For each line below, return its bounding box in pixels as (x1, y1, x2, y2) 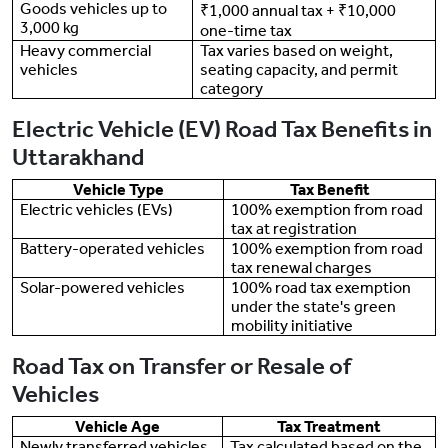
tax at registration (231, 219, 358, 239)
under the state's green (231, 297, 397, 317)
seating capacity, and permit (200, 60, 399, 80)
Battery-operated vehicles (20, 239, 206, 259)
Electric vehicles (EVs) (20, 200, 174, 220)
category (200, 79, 264, 99)
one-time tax (200, 21, 293, 41)
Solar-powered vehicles (20, 278, 186, 298)
